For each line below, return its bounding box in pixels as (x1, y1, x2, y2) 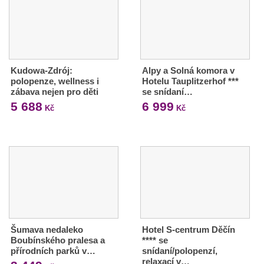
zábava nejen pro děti (11, 86, 98, 97)
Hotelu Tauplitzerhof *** (141, 75, 239, 86)
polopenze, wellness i (11, 75, 99, 86)
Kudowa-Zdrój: (11, 65, 72, 75)
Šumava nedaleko (11, 224, 83, 235)
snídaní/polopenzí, (141, 245, 217, 256)
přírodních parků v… (11, 245, 95, 256)
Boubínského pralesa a (11, 235, 105, 245)
